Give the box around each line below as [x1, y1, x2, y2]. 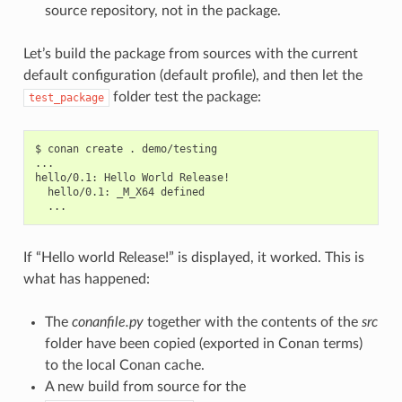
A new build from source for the [44, 379, 246, 394]
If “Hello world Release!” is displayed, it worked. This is [22, 249, 364, 265]
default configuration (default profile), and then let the [22, 67, 363, 83]
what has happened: [22, 271, 150, 286]
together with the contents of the [143, 314, 362, 329]
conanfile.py [71, 314, 144, 329]
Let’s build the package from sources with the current [22, 46, 358, 61]
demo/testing [141, 142, 217, 155]
